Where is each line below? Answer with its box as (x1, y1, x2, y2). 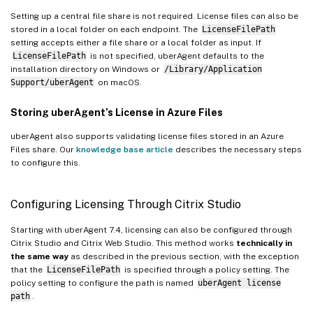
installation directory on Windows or (10, 64, 162, 74)
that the (10, 264, 45, 275)
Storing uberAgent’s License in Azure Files (10, 106, 223, 118)
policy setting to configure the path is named (10, 277, 196, 288)
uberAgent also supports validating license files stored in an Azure (10, 131, 284, 141)
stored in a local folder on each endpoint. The (10, 24, 200, 34)
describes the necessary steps (173, 144, 302, 154)
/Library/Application (163, 64, 262, 74)
